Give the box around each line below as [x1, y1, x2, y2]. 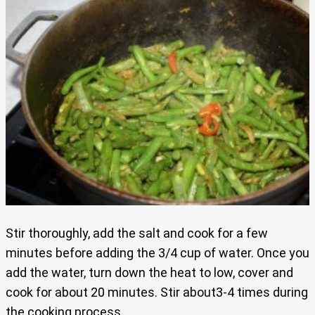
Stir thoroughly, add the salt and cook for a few [6, 225, 268, 240]
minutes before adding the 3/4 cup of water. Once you [6, 245, 309, 260]
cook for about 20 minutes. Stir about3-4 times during [6, 284, 308, 300]
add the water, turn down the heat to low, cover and [6, 264, 293, 280]
